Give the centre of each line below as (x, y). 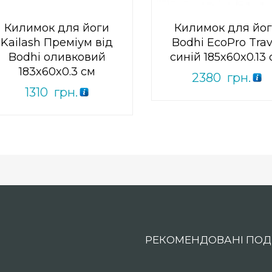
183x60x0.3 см (57, 72)
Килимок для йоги (57, 28)
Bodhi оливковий (57, 57)
